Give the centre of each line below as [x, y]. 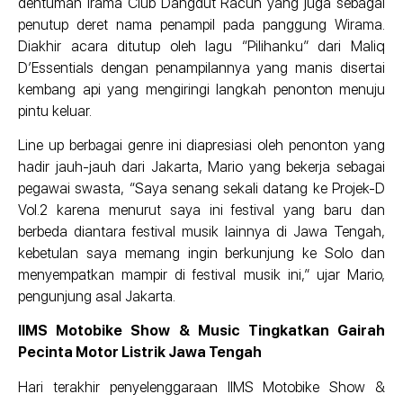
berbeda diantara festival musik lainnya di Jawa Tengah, [201, 231]
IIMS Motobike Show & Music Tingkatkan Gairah [201, 331]
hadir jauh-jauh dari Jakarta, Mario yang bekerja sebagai [201, 166]
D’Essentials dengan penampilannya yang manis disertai [201, 67]
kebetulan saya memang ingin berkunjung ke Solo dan [201, 253]
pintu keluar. [55, 111]
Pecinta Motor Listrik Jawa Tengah [140, 353]
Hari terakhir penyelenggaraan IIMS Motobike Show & [201, 387]
